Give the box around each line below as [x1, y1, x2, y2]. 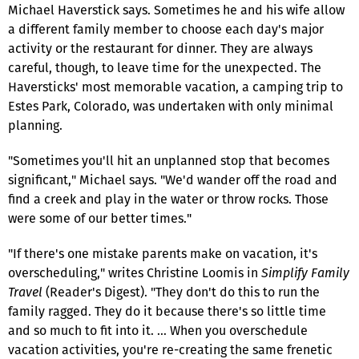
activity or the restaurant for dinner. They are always [8, 38, 313, 58]
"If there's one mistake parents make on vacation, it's [8, 244, 317, 263]
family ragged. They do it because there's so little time [8, 301, 326, 321]
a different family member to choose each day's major [8, 19, 324, 38]
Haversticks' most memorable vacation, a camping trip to [8, 77, 343, 96]
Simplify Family [261, 263, 349, 282]
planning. [8, 115, 63, 135]
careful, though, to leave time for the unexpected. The [8, 58, 321, 77]
